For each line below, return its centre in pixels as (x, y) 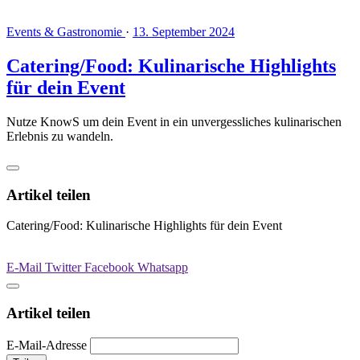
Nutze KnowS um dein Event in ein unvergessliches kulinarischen (174, 121)
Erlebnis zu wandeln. (60, 136)
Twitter (65, 268)
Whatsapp (163, 268)
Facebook (111, 268)
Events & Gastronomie (66, 32)
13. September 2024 (184, 32)
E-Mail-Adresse (47, 345)
